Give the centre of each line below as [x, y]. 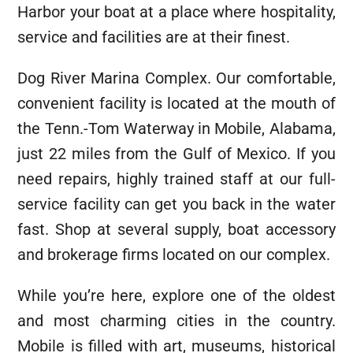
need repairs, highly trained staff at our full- [176, 179]
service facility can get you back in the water [176, 204]
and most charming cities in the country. [176, 321]
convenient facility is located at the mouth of [176, 103]
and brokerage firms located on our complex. [174, 255]
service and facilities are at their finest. [154, 37]
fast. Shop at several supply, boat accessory [176, 229]
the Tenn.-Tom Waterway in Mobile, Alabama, [176, 128]
